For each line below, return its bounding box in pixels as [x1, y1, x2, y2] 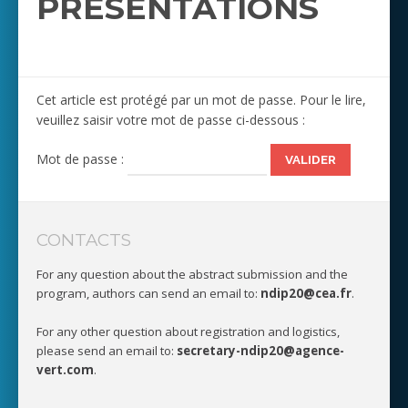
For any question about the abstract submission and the [36, 266, 348, 283]
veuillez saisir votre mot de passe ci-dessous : [36, 110, 305, 128]
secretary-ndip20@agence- [177, 342, 344, 360]
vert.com [36, 362, 94, 379]
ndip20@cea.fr [260, 285, 352, 302]
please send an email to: [36, 342, 177, 360]
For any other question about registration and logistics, [36, 323, 340, 341]
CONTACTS [36, 229, 131, 250]
